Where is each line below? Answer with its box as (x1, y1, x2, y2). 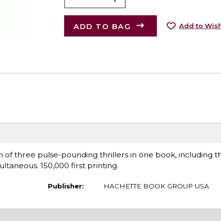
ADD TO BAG (74, 21, 131, 31)
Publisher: (47, 182, 84, 190)
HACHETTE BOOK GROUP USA (103, 182, 209, 190)
